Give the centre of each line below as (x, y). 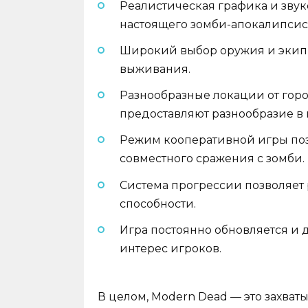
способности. (158, 203)
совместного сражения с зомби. (212, 159)
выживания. (155, 69)
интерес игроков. (170, 248)
